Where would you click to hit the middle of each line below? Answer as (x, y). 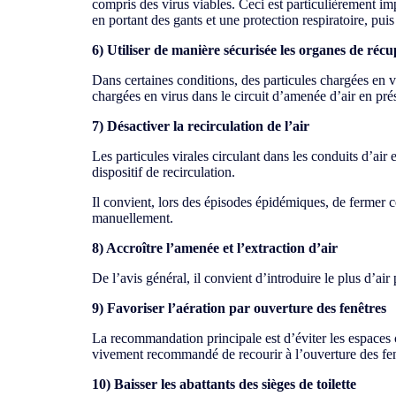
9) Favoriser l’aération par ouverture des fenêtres (239, 308)
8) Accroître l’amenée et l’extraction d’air (215, 247)
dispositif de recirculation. (164, 171)
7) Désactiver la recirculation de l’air (201, 126)
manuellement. (133, 217)
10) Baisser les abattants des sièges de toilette (224, 384)
